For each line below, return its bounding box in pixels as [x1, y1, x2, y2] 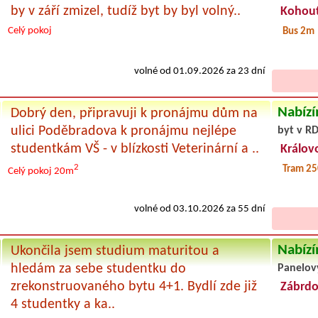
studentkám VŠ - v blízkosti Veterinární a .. [10, 141, 259, 156]
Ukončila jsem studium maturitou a [10, 243, 219, 258]
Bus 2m [280, 26, 314, 37]
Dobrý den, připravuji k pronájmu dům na [10, 106, 258, 121]
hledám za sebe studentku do [10, 261, 186, 276]
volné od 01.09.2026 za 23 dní [134, 65, 265, 77]
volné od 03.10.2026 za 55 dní [134, 203, 265, 214]
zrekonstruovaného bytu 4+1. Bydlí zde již [10, 279, 257, 294]
